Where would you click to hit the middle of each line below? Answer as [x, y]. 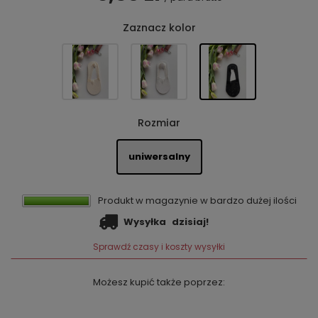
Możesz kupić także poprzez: [159, 283]
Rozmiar [159, 123]
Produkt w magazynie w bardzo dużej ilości [197, 201]
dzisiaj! [189, 222]
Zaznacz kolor [159, 27]
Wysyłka [145, 222]
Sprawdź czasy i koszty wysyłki [159, 247]
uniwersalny [159, 156]
